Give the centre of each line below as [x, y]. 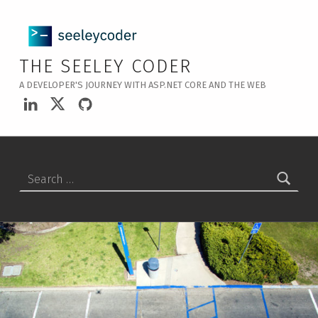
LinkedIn [53, 91]
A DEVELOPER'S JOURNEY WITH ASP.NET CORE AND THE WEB [142, 84]
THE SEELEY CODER [105, 66]
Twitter [75, 91]
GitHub [102, 91]
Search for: [27, 167]
